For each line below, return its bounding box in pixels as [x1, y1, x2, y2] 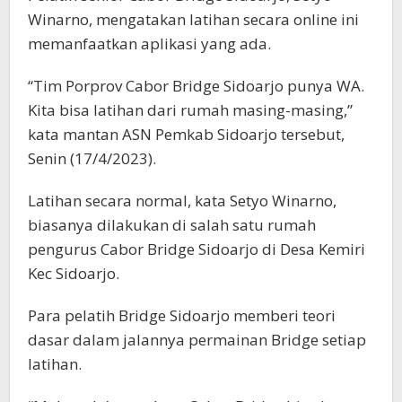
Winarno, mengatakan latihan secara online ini [28, 9, 359, 31]
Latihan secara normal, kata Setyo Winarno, [28, 190, 336, 212]
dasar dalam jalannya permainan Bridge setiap [28, 329, 366, 351]
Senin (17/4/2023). [28, 148, 156, 170]
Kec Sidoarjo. [28, 263, 119, 284]
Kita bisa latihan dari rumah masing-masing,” [28, 100, 353, 121]
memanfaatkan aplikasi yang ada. [28, 33, 271, 55]
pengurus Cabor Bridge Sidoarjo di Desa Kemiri [28, 239, 365, 260]
